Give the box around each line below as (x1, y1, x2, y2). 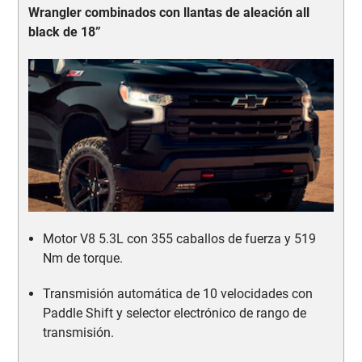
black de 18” (27, 23, 101, 40)
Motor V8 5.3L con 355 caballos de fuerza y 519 (43, 230, 317, 246)
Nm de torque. (43, 250, 124, 266)
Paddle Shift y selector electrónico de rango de (43, 305, 307, 321)
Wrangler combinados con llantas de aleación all (27, 4, 309, 20)
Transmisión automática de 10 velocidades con (43, 285, 314, 301)
